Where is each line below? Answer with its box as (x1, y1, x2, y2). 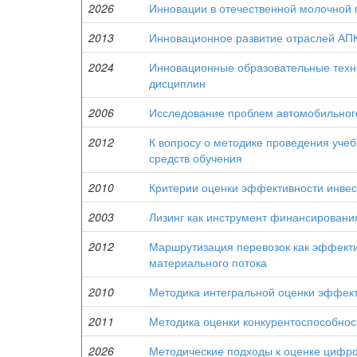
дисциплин (149, 75, 206, 91)
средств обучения (149, 150, 242, 166)
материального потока (149, 254, 267, 270)
